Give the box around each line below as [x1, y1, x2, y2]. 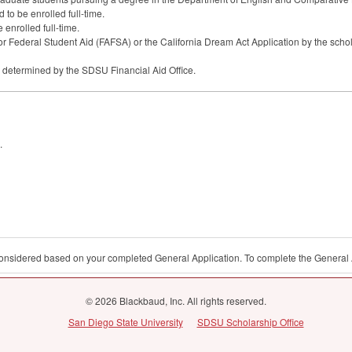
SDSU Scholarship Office [196, 314, 304, 328]
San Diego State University [68, 314, 183, 328]
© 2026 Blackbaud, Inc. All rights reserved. [86, 293, 266, 307]
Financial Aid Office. [108, 62, 196, 76]
